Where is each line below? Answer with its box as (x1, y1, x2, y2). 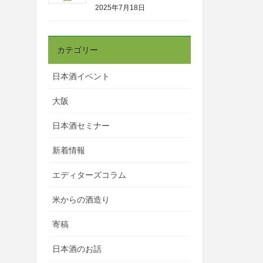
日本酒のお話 (52, 244, 102, 254)
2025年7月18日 (95, 3, 145, 12)
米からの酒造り (52, 194, 110, 204)
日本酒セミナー (52, 120, 110, 130)
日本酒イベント (52, 71, 110, 81)
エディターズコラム (52, 170, 126, 180)
